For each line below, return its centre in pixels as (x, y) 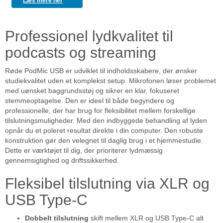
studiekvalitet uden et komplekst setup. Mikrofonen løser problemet (111, 81)
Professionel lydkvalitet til (89, 36)
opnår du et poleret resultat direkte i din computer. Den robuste (104, 131)
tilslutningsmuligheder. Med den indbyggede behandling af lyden (106, 121)
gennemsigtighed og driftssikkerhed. (62, 161)
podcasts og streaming (81, 53)
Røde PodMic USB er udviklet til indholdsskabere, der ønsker (101, 71)
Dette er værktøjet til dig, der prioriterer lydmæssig (84, 151)
